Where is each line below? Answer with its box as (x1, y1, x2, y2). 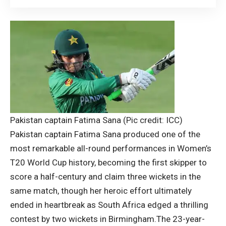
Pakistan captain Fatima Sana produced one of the (10, 129, 200, 140)
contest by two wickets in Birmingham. (10, 214, 156, 224)
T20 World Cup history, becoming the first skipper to (10, 157, 207, 168)
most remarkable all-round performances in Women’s (10, 143, 211, 154)
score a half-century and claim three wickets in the (10, 172, 201, 182)
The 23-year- (156, 214, 205, 224)
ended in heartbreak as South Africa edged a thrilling (10, 200, 208, 210)
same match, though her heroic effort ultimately (10, 186, 192, 196)
